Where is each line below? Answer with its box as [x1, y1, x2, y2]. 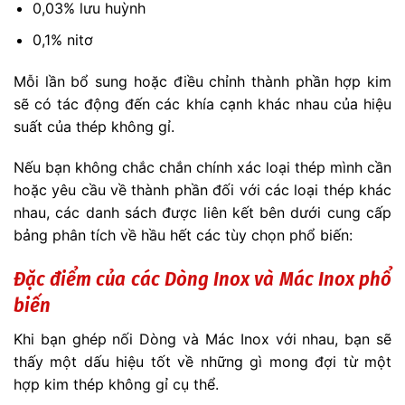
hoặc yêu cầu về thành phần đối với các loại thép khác [14, 181, 391, 200]
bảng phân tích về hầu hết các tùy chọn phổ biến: [14, 226, 353, 245]
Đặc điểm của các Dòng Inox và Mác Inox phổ [14, 267, 391, 292]
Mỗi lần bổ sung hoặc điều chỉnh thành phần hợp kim [14, 71, 391, 90]
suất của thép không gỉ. [14, 117, 174, 136]
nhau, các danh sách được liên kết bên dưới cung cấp [14, 203, 391, 222]
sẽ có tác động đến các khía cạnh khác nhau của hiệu [14, 94, 391, 113]
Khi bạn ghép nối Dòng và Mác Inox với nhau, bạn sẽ [14, 330, 391, 349]
